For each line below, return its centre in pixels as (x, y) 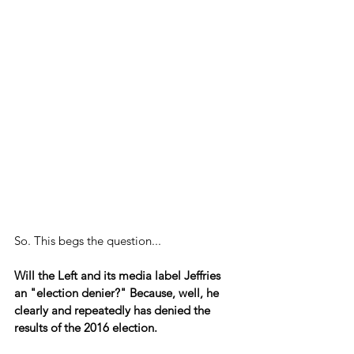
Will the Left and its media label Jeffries (119, 276)
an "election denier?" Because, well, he (118, 293)
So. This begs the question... (88, 241)
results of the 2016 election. (86, 328)
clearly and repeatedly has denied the (114, 311)
